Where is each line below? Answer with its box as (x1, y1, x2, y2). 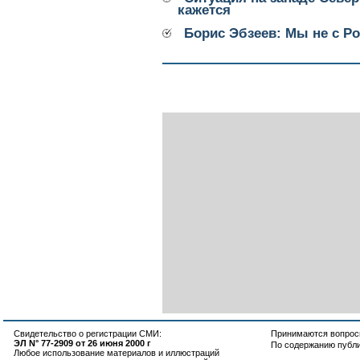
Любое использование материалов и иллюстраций (14, 348, 219, 358)
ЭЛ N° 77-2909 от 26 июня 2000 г (14, 338, 151, 348)
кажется (178, 2, 231, 18)
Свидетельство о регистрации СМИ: (14, 329, 162, 338)
